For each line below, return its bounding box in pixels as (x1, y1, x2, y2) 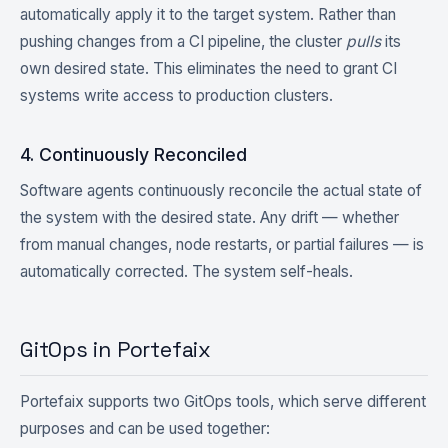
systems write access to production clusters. (20, 86, 333, 105)
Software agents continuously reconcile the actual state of (20, 181, 422, 200)
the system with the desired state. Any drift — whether (20, 208, 399, 227)
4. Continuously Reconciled (20, 144, 247, 165)
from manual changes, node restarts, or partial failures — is (20, 235, 424, 254)
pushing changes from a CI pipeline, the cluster (20, 32, 346, 51)
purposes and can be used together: (20, 419, 270, 438)
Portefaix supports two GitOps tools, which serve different (20, 392, 426, 411)
